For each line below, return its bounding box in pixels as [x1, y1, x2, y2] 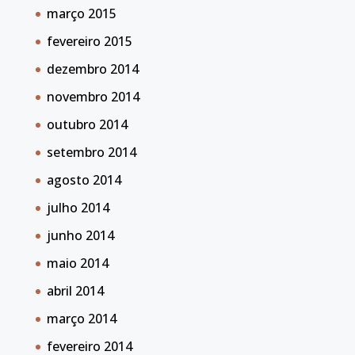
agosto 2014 [46, 171, 121, 189]
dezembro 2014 [46, 60, 139, 78]
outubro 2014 [46, 116, 128, 134]
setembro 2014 [46, 143, 136, 162]
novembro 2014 [46, 88, 139, 106]
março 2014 [46, 310, 116, 328]
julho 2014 [46, 199, 109, 217]
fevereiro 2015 [46, 32, 132, 51]
